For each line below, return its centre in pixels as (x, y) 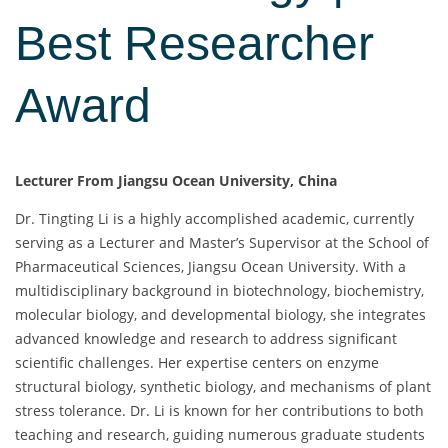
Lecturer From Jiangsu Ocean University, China (176, 181)
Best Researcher (194, 44)
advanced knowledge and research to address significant (206, 339)
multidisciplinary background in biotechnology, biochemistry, (219, 291)
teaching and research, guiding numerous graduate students (220, 435)
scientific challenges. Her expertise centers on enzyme (197, 363)
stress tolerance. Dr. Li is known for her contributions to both (219, 411)
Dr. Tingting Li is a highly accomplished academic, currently (214, 219)
